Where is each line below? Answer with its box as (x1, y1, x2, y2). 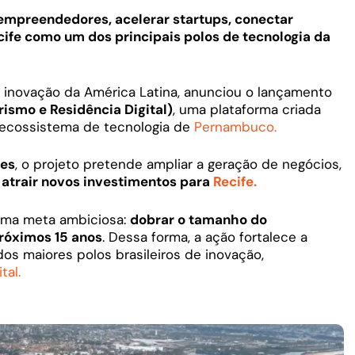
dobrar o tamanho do (130, 210, 267, 228)
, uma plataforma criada (173, 100, 321, 118)
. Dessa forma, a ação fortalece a (102, 227, 307, 246)
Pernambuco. (194, 117, 277, 136)
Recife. (210, 173, 257, 191)
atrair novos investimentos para (2, 173, 210, 191)
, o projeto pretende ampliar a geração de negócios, (15, 155, 342, 174)
